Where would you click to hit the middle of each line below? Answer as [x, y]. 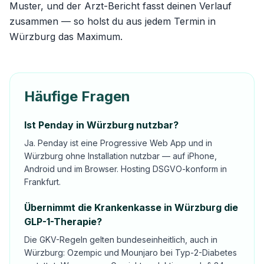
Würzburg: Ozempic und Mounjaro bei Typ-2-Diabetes [131, 253]
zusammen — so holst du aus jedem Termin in [113, 21]
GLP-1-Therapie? [63, 222]
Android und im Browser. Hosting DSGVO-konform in [126, 169]
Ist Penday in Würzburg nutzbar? [101, 125]
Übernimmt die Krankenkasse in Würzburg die [131, 207]
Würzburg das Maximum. [66, 37]
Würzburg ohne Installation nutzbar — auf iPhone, [121, 156]
